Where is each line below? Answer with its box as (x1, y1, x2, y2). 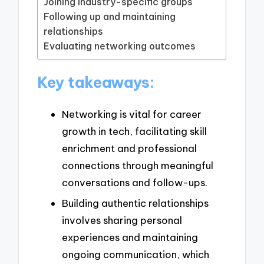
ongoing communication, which (62, 248, 209, 261)
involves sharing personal (62, 214, 182, 227)
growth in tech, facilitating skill (62, 124, 207, 137)
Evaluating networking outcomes (44, 40, 196, 52)
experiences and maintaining (62, 231, 198, 244)
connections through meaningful (62, 159, 213, 171)
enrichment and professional (62, 141, 197, 154)
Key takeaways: (37, 72, 155, 92)
